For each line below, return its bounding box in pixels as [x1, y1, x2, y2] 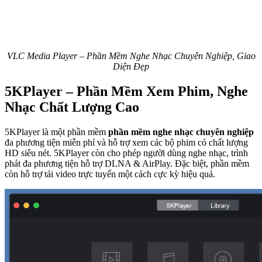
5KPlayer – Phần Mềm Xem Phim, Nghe [5, 83, 248, 99]
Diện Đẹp [113, 61, 149, 71]
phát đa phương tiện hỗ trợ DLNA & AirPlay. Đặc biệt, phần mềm [5, 158, 249, 168]
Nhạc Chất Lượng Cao [5, 99, 139, 115]
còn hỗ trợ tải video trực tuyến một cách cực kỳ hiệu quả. [5, 168, 218, 179]
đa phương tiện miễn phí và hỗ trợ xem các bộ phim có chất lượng [5, 137, 248, 147]
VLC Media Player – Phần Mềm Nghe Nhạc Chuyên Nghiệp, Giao [6, 50, 256, 61]
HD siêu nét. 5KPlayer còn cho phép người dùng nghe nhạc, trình [5, 147, 248, 158]
